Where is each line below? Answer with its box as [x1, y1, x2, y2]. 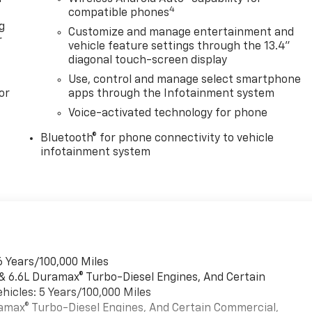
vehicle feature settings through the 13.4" [68, 41, 291, 53]
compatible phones [68, 8, 170, 19]
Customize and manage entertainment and [68, 27, 295, 39]
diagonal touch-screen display [68, 55, 228, 67]
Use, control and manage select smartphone [68, 75, 302, 86]
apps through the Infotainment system [68, 88, 275, 100]
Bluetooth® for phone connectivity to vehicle [40, 133, 274, 145]
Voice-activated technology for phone [68, 108, 268, 120]
